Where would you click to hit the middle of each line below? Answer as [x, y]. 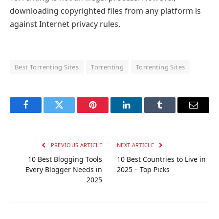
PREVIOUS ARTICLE [76, 145]
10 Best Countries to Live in [161, 159]
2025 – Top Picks [143, 169]
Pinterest [108, 112]
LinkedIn [142, 112]
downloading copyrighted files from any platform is [105, 11]
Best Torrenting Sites [47, 67]
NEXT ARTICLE [136, 145]
